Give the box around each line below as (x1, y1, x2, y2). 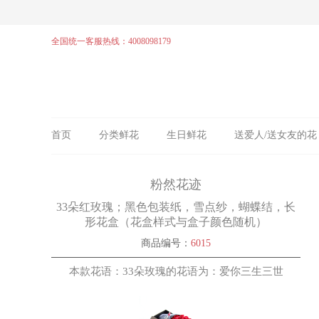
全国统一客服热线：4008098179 (51, 36, 171, 47)
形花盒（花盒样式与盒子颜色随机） (85, 216, 267, 228)
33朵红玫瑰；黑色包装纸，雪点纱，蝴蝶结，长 (56, 201, 296, 213)
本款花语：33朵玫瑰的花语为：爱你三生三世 (68, 266, 283, 277)
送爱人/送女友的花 (234, 130, 317, 140)
